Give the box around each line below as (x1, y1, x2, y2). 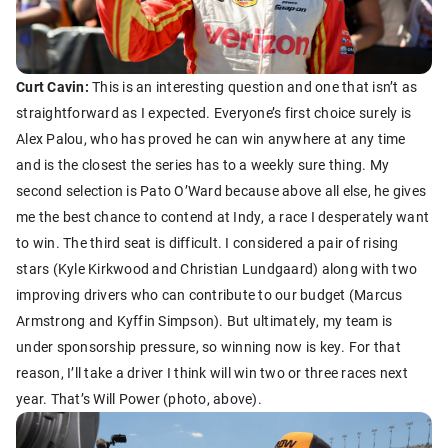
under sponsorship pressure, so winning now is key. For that (16, 336, 401, 356)
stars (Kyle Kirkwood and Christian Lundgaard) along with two (16, 258, 417, 278)
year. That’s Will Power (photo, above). (16, 388, 262, 408)
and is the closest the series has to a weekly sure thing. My (16, 154, 389, 174)
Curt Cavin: (16, 76, 89, 96)
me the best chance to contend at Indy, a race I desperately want (16, 206, 429, 226)
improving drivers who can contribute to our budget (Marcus (16, 284, 403, 304)
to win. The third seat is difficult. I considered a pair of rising (16, 232, 399, 252)
